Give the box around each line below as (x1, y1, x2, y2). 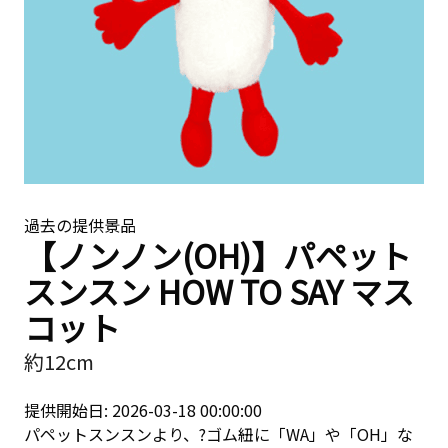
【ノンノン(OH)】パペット (24, 232, 411, 278)
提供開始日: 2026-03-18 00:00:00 (24, 398, 262, 422)
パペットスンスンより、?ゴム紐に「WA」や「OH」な (24, 422, 413, 446)
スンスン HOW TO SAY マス (24, 268, 414, 314)
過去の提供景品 (24, 213, 136, 237)
